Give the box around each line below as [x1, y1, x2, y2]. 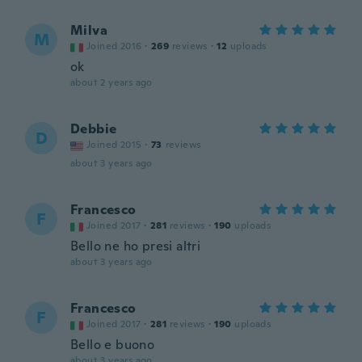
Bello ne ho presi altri [70, 238, 201, 255]
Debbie [70, 120, 117, 137]
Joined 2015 [86, 138, 142, 151]
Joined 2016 [86, 40, 142, 53]
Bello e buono [70, 336, 155, 353]
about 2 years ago [70, 76, 153, 89]
